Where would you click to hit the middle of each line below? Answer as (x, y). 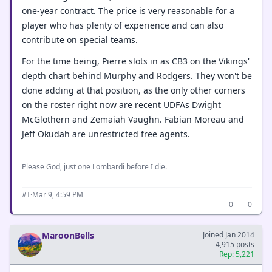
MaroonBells (68, 235)
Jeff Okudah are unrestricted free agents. (106, 134)
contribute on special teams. (80, 40)
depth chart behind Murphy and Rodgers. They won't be (137, 75)
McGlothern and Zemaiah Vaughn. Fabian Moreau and (133, 119)
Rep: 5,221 (237, 254)
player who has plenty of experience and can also (123, 25)
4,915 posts (235, 244)
